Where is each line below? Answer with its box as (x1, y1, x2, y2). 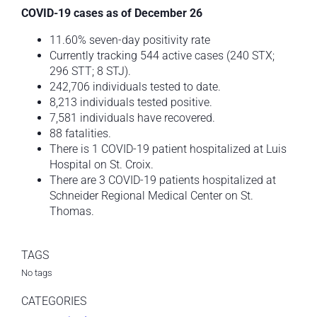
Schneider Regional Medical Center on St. (50, 189, 253, 203)
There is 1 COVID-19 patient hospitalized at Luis (50, 142, 287, 156)
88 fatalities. (50, 127, 111, 141)
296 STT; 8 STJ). (50, 64, 131, 79)
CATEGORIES (21, 294, 86, 309)
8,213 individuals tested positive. (50, 96, 212, 110)
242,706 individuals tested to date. (50, 80, 221, 94)
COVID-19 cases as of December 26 (21, 6, 202, 21)
